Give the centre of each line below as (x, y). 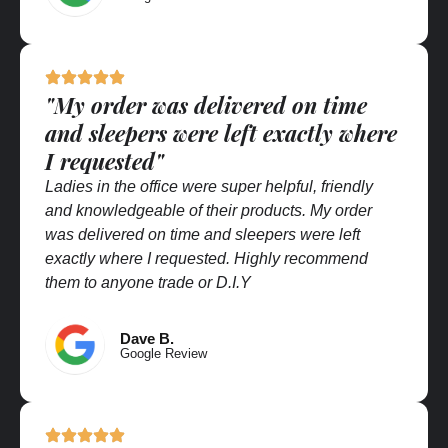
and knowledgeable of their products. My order (208, 210)
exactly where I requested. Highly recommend (206, 258)
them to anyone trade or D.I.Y (148, 282)
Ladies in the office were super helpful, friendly (209, 186)
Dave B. (147, 338)
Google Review (163, 353)
